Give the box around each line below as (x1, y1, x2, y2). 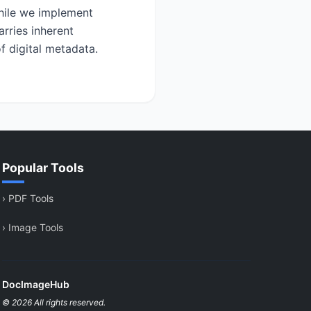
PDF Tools (6, 192, 53, 204)
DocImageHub (2, 278, 69, 290)
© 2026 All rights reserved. (2, 297, 106, 308)
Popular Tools (2, 160, 84, 175)
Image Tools (6, 221, 63, 233)
